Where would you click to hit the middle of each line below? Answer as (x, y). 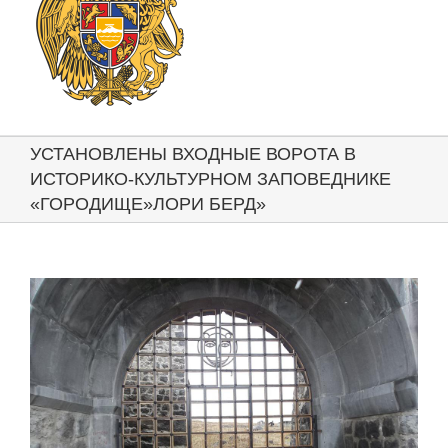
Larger (47, 306)
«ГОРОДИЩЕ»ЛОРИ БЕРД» (148, 204)
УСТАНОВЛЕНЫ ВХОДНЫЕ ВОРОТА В (193, 154)
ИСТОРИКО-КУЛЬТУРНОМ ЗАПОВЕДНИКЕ (210, 179)
